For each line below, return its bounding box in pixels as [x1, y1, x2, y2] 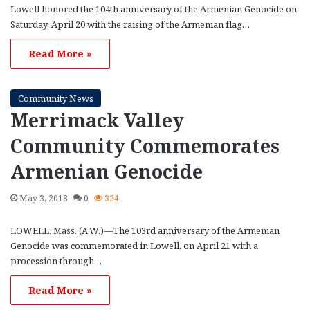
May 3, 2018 [19, 192, 68, 204]
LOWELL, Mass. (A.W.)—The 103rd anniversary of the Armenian [10, 224, 280, 237]
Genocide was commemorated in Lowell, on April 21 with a [10, 239, 258, 252]
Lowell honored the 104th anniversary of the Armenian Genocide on [10, 2, 297, 15]
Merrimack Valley [10, 107, 184, 133]
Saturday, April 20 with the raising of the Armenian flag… [10, 17, 250, 30]
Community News [18, 91, 93, 104]
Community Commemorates [10, 132, 280, 158]
